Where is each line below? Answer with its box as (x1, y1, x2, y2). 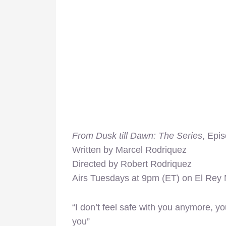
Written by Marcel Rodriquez (72, 144, 187, 155)
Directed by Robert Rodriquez (72, 158, 192, 169)
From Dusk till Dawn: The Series (72, 130, 202, 141)
